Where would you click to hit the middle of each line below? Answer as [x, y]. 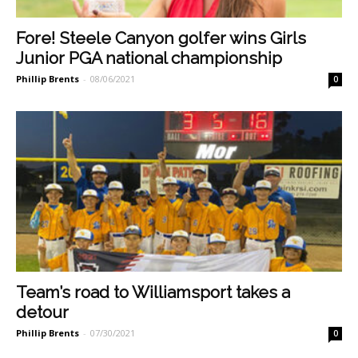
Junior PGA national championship [149, 58]
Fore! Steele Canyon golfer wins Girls [161, 38]
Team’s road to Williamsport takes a [153, 292]
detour [42, 312]
